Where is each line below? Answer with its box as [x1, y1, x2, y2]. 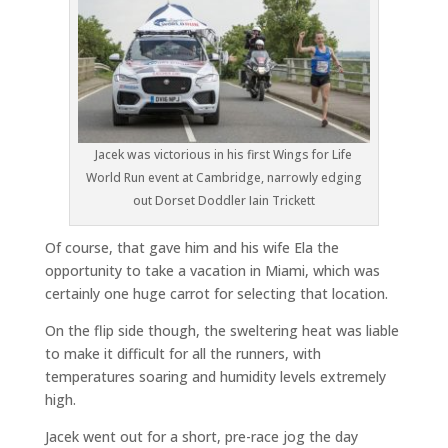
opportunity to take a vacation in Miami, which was [44, 261, 380, 280]
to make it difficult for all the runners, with [44, 344, 321, 363]
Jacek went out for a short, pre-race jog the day [44, 427, 358, 446]
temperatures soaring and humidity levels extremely [44, 367, 386, 386]
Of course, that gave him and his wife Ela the [44, 238, 339, 257]
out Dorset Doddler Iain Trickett [132, 192, 315, 209]
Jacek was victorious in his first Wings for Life [95, 146, 353, 163]
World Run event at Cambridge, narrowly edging [85, 169, 362, 186]
